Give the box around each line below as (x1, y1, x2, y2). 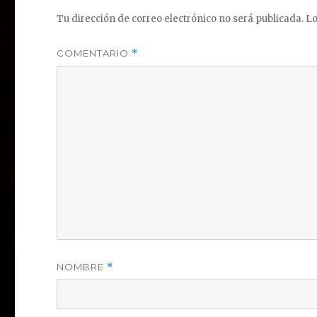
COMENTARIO (57, 47, 132, 59)
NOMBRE (57, 261, 108, 273)
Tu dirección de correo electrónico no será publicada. (57, 13, 304, 25)
